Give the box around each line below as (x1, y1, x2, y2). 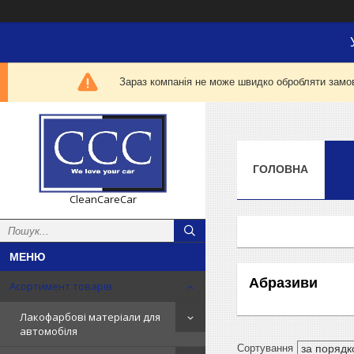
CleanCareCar (69, 192, 137, 206)
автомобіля (20, 324, 77, 338)
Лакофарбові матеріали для (20, 310, 160, 324)
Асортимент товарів (9, 279, 112, 293)
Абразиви (249, 274, 318, 291)
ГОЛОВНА (253, 162, 308, 175)
